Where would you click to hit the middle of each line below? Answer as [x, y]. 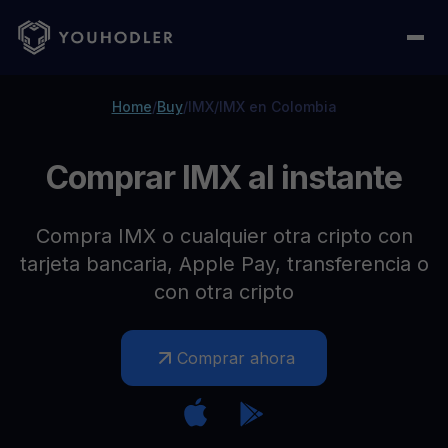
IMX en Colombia [277, 106]
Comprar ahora [236, 358]
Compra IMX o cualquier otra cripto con [224, 236]
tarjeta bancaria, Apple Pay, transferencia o [224, 264]
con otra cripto [224, 292]
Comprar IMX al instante [224, 177]
